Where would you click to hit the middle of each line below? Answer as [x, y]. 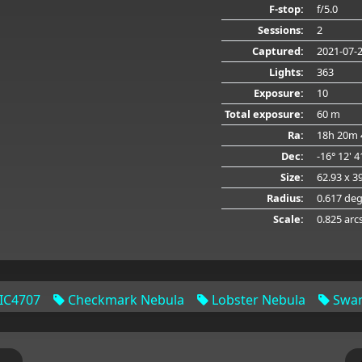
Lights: [286, 72]
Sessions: [280, 29]
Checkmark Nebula [124, 299]
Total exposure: [264, 114]
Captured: [278, 51]
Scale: [288, 219]
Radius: [285, 198]
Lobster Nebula [257, 299]
